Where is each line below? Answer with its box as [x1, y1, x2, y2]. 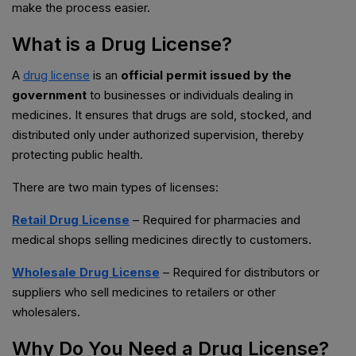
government [12, 87, 87, 103]
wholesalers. [12, 304, 80, 320]
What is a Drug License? [12, 33, 232, 56]
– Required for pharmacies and [130, 212, 300, 228]
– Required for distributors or [160, 265, 319, 281]
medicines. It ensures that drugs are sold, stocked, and [12, 107, 311, 123]
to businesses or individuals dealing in [87, 87, 293, 103]
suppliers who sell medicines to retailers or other [12, 284, 276, 300]
